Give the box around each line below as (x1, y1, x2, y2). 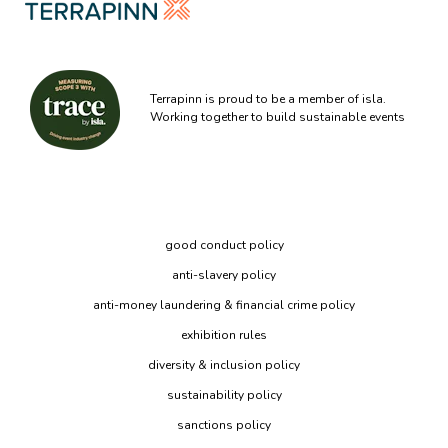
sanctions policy (177, 416, 271, 433)
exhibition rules (181, 326, 267, 343)
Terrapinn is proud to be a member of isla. (150, 90, 386, 107)
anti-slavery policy (172, 266, 276, 283)
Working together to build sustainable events (150, 108, 405, 125)
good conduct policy (164, 236, 284, 253)
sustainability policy (166, 386, 282, 403)
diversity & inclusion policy (148, 356, 300, 373)
